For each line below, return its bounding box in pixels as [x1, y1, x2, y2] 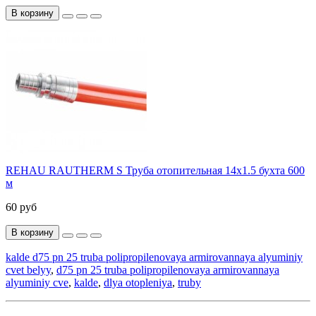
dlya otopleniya [104, 276, 172, 288]
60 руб [6, 200, 37, 213]
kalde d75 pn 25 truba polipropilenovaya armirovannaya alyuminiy [6, 250, 303, 263]
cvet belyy [6, 263, 51, 276]
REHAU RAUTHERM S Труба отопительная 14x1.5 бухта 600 [6, 164, 305, 176]
